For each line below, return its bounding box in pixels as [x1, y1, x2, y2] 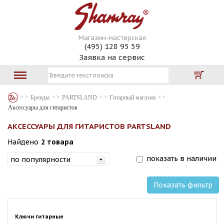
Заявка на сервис [79, 52, 145, 62]
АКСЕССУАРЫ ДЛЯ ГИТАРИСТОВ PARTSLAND [7, 121, 171, 131]
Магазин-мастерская [78, 33, 146, 42]
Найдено [7, 137, 38, 146]
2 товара [41, 137, 73, 146]
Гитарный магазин [109, 94, 155, 101]
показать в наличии [146, 154, 216, 163]
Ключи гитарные [15, 213, 63, 220]
